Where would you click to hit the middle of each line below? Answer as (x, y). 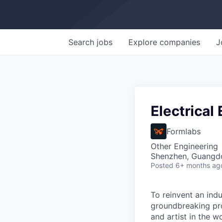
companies (180, 42)
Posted (162, 165)
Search (83, 42)
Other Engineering (184, 146)
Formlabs (184, 131)
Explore (144, 42)
